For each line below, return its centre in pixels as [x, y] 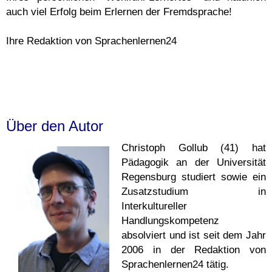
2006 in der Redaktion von [194, 250]
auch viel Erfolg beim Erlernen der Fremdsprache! [119, 12]
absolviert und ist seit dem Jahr [194, 235]
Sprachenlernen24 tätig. [175, 264]
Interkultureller [154, 206]
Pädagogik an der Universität [194, 162]
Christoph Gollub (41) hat [194, 148]
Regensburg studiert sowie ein [194, 177]
